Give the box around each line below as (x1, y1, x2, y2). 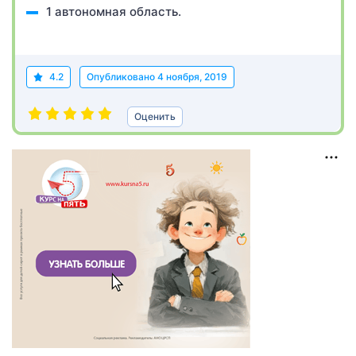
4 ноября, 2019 (157, 71, 227, 83)
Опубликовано (87, 71, 157, 83)
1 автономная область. (46, 4, 181, 19)
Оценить (134, 110, 176, 122)
